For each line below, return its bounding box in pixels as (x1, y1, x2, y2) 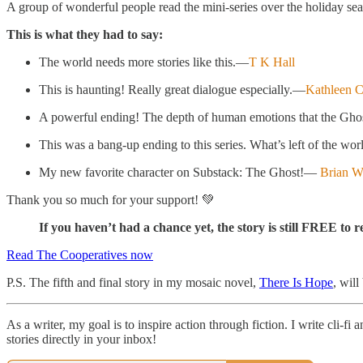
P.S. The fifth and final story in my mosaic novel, (6, 275, 259, 289)
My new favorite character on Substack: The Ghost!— (39, 164, 320, 179)
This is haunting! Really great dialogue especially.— (39, 82, 305, 96)
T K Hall (249, 54, 295, 69)
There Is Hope (259, 275, 333, 289)
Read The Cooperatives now (6, 247, 153, 262)
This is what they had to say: (6, 27, 163, 41)
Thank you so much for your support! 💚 (6, 192, 215, 207)
